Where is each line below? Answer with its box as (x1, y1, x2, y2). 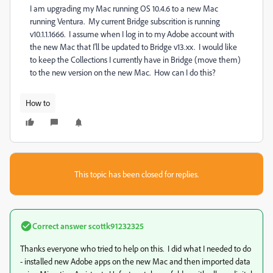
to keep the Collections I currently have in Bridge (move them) (30, 54, 241, 65)
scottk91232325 (87, 221, 144, 231)
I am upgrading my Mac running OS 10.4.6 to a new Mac (30, 3, 218, 13)
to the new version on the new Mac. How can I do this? (30, 67, 216, 77)
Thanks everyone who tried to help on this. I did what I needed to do (20, 243, 251, 253)
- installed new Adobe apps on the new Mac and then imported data (20, 256, 250, 266)
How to (26, 97, 50, 108)
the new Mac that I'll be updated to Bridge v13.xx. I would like (30, 41, 237, 52)
